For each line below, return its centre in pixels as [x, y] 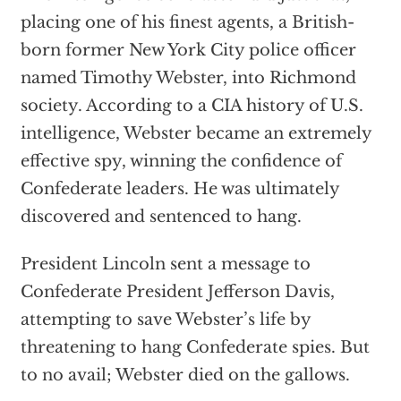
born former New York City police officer [188, 51]
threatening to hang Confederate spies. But [195, 348]
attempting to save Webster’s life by [165, 320]
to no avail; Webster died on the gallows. [185, 375]
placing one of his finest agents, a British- [187, 23]
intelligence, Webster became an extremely [196, 134]
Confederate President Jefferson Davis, [177, 292]
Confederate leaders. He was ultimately [179, 189]
